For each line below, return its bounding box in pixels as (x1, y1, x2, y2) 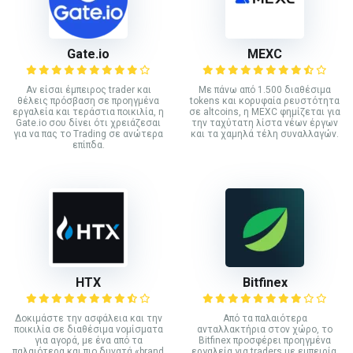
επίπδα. (72, 139, 105, 151)
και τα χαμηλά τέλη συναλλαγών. (191, 128, 339, 140)
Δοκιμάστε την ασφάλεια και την (14, 312, 162, 324)
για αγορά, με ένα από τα (34, 334, 143, 346)
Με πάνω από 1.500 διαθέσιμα (199, 84, 331, 96)
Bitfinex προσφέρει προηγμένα (199, 334, 331, 346)
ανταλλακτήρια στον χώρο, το (197, 323, 333, 335)
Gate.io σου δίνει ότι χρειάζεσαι (16, 117, 161, 129)
